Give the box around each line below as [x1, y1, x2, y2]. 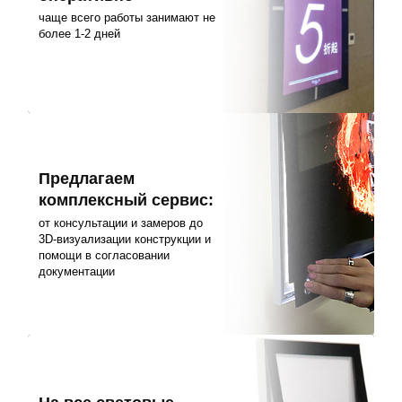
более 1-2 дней [39, 27, 121, 41]
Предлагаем [39, 170, 135, 188]
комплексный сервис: [39, 191, 214, 210]
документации [39, 264, 116, 278]
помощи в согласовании [39, 248, 170, 262]
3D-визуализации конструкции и [39, 232, 212, 246]
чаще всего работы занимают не [39, 11, 216, 25]
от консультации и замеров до [39, 215, 204, 230]
